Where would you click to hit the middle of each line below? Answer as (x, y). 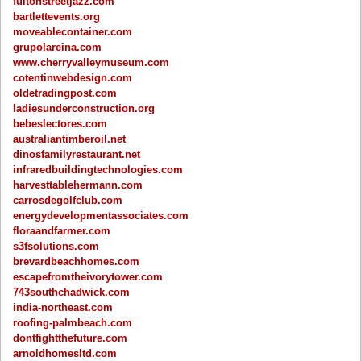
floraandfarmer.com (62, 230)
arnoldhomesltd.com (65, 353)
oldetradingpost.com (65, 93)
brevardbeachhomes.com (77, 261)
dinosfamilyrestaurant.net (77, 154)
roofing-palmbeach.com (73, 322)
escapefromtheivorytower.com (88, 276)
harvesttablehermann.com (78, 185)
